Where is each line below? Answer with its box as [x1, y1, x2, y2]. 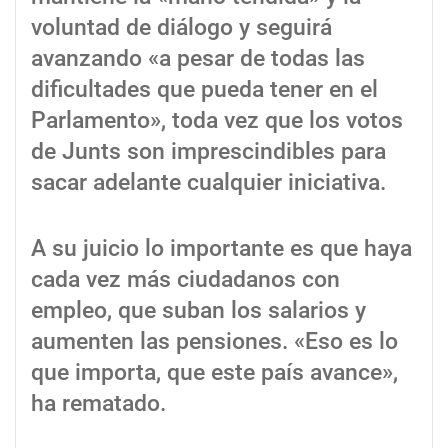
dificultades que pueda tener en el [31, 76, 378, 104]
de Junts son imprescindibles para [31, 138, 386, 166]
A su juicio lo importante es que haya [31, 234, 412, 262]
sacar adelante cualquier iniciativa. [31, 169, 386, 197]
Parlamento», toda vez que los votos [31, 107, 403, 135]
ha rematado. [31, 389, 166, 417]
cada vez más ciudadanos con [31, 265, 340, 293]
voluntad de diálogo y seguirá [31, 14, 332, 42]
